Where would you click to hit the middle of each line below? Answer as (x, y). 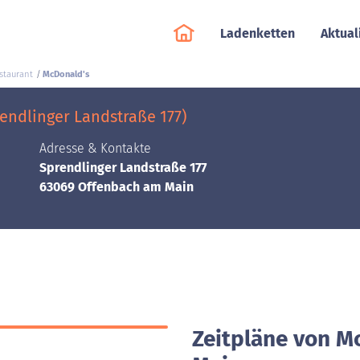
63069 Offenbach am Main (117, 187)
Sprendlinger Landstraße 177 (123, 168)
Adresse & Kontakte (95, 148)
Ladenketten (258, 33)
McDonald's (66, 74)
